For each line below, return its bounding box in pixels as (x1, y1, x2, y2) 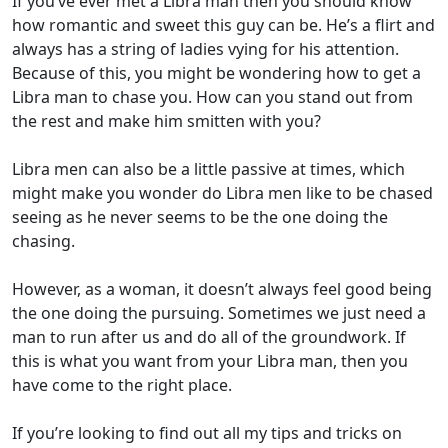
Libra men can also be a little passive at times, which (12, 158, 405, 181)
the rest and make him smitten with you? (12, 110, 321, 133)
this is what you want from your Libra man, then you (12, 350, 408, 373)
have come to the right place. (12, 374, 236, 397)
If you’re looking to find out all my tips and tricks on (12, 422, 402, 445)
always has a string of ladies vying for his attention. (12, 38, 399, 61)
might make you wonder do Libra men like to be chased (12, 182, 433, 205)
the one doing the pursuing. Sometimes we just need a (12, 302, 426, 325)
